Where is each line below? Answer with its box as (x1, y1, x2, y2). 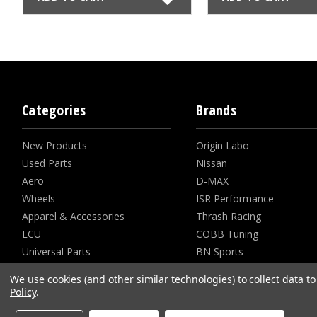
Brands (196, 100, 236, 120)
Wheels (22, 191, 55, 205)
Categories (22, 100, 86, 120)
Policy (10, 285, 36, 299)
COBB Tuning (196, 226, 259, 241)
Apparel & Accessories (22, 209, 125, 223)
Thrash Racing (196, 209, 262, 223)
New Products (22, 138, 87, 152)
